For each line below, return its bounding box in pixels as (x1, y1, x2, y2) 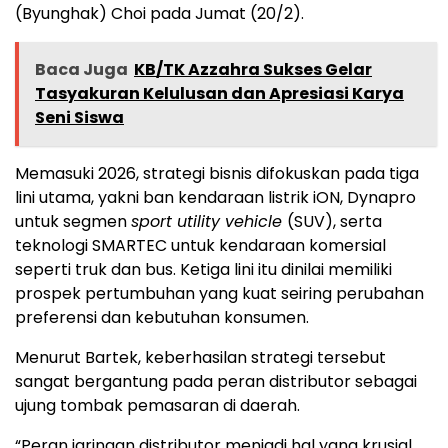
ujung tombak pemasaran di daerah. (15, 394, 300, 418)
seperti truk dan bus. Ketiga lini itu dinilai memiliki (15, 258, 392, 282)
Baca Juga (35, 58, 128, 82)
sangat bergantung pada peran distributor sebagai (15, 370, 417, 394)
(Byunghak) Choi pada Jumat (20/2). (15, 2, 304, 26)
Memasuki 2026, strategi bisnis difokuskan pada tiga (15, 162, 419, 186)
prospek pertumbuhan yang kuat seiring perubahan (15, 282, 424, 306)
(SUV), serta (287, 210, 382, 234)
